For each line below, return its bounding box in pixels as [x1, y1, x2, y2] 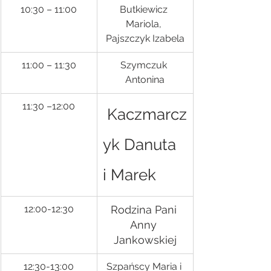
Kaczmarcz [103, 105, 187, 123]
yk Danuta [103, 135, 180, 154]
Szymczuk [120, 59, 169, 71]
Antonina [125, 74, 165, 85]
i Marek [103, 166, 156, 184]
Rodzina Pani [110, 203, 180, 216]
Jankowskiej [113, 233, 177, 246]
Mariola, [126, 18, 164, 30]
